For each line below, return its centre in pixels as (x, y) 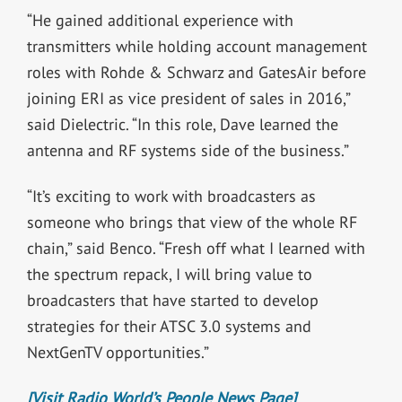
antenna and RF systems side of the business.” (188, 150)
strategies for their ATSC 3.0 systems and (169, 326)
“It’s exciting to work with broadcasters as (171, 196)
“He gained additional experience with (160, 20)
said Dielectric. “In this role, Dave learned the (182, 124)
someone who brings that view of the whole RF (192, 222)
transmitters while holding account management (197, 46)
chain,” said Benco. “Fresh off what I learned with (196, 248)
